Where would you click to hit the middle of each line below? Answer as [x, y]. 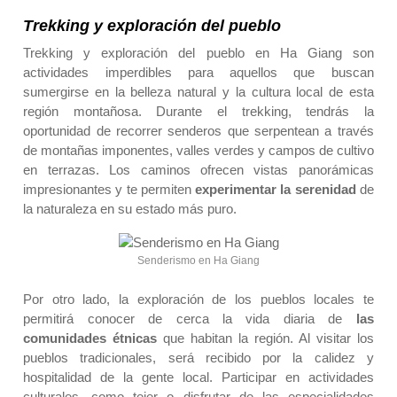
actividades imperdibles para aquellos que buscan [198, 73]
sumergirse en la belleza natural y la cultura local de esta [198, 92]
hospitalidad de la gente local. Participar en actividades [198, 378]
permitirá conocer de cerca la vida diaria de [190, 319]
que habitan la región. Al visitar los [265, 339]
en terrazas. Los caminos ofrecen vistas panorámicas [198, 170]
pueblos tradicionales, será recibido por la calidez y [198, 358]
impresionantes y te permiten [109, 190]
